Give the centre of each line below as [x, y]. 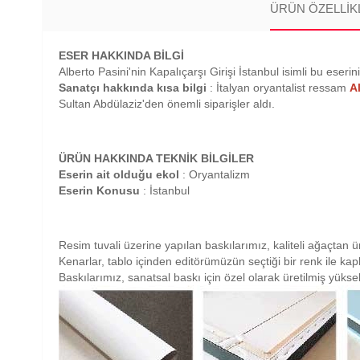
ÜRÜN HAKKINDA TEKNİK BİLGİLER [156, 158]
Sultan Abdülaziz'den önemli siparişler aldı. [167, 104]
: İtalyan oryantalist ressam [278, 88]
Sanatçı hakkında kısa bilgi [133, 88]
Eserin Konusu [99, 190]
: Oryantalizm [215, 174]
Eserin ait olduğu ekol [119, 174]
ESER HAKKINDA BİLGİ [121, 55]
